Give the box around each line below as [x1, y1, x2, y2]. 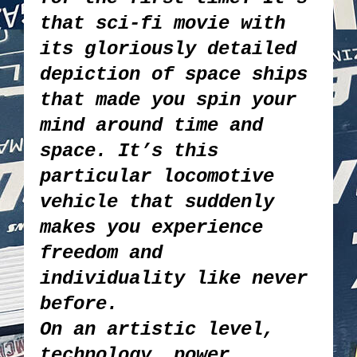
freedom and [40, 241, 163, 264]
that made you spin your [40, 88, 296, 111]
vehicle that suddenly [40, 190, 274, 213]
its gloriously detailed [40, 37, 296, 60]
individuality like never [40, 267, 308, 289]
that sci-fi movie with [40, 12, 285, 34]
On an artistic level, [40, 318, 274, 340]
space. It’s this [40, 139, 218, 162]
